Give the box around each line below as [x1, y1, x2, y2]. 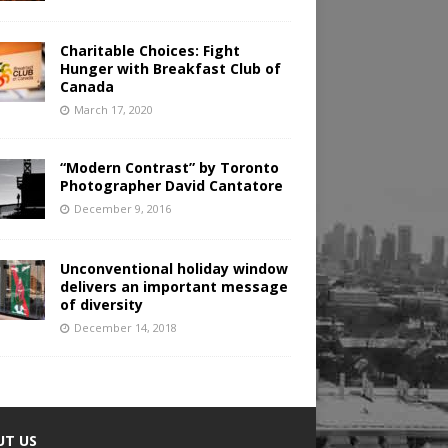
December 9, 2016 [73, 201, 171, 217]
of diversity [59, 295, 143, 315]
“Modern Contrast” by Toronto [59, 158, 279, 178]
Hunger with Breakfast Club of [59, 59, 281, 79]
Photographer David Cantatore [59, 176, 283, 196]
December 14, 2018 [73, 320, 177, 336]
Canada [59, 77, 114, 97]
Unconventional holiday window [59, 259, 288, 279]
